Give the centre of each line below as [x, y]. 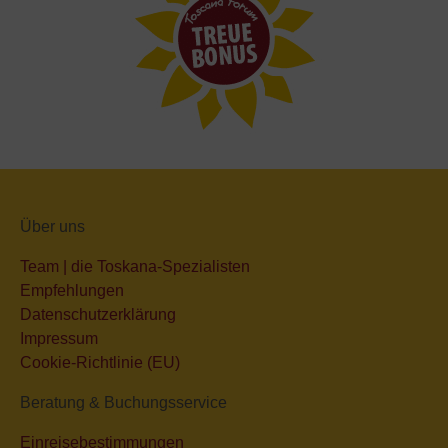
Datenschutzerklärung [98, 315]
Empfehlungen [72, 291]
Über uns [52, 227]
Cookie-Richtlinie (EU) [100, 363]
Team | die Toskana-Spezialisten [135, 267]
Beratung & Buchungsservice [123, 403]
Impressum [59, 339]
